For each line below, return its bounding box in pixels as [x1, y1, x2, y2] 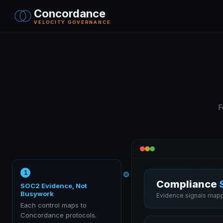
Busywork [20, 189, 54, 198]
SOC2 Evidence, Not [20, 181, 87, 190]
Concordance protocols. [20, 211, 97, 219]
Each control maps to [20, 201, 87, 209]
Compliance [156, 178, 219, 190]
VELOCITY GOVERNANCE [34, 19, 111, 25]
